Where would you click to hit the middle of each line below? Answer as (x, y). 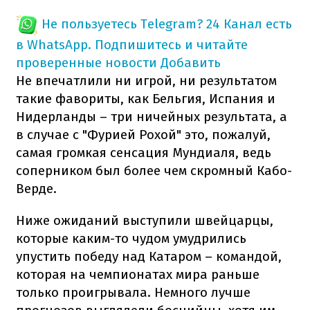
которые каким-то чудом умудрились (131, 238)
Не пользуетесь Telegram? (122, 24)
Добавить (191, 62)
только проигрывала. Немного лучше (133, 292)
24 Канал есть (249, 24)
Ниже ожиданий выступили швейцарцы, (145, 220)
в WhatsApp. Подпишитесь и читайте (132, 44)
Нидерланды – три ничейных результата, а (152, 116)
